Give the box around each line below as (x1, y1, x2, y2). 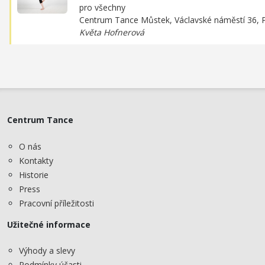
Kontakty (19, 154, 53, 166)
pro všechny (79, 2, 125, 14)
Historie (19, 169, 49, 180)
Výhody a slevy (19, 245, 75, 257)
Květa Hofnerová (79, 27, 144, 38)
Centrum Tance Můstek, (79, 14, 174, 26)
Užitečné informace (7, 218, 91, 230)
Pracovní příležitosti (19, 197, 94, 209)
